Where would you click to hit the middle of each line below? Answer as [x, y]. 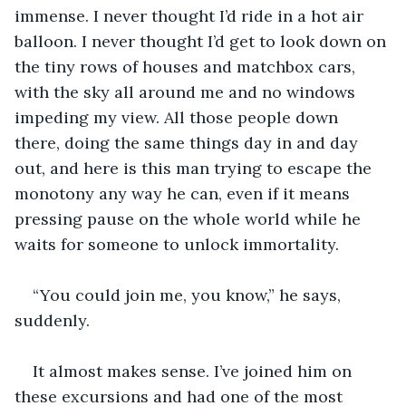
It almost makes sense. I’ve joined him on [194, 371]
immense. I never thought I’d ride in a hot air [191, 15]
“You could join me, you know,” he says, [189, 295]
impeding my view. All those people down [179, 117]
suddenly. [52, 320]
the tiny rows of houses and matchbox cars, [187, 66]
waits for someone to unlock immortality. [177, 244]
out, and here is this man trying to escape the [195, 168]
